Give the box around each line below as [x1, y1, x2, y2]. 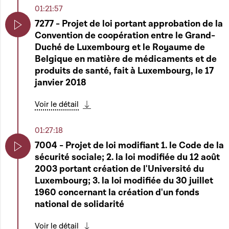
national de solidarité [35, 198, 124, 210]
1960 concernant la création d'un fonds [35, 187, 199, 198]
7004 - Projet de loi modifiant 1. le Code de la [35, 140, 224, 151]
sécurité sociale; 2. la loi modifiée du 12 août [35, 151, 220, 163]
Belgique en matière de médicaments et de [35, 53, 217, 65]
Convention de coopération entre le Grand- [35, 30, 215, 41]
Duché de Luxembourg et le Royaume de [35, 41, 205, 53]
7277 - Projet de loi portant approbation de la [35, 18, 223, 30]
